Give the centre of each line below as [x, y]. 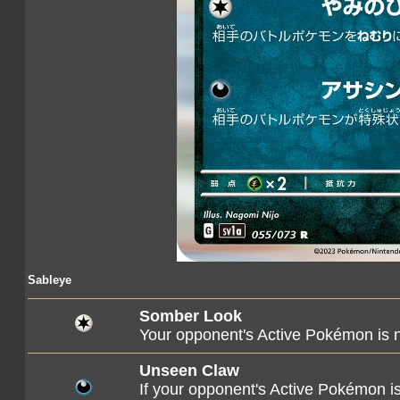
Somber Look [191, 316]
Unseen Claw [189, 371]
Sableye [50, 280]
